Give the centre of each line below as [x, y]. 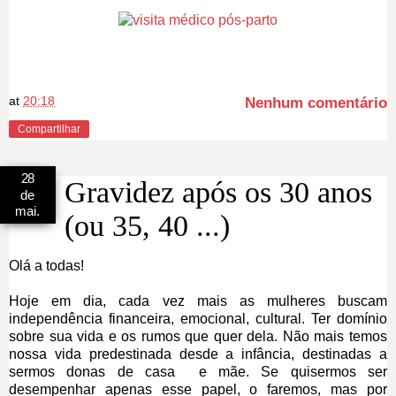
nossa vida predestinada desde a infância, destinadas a [198, 354]
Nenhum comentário [316, 103]
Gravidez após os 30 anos [218, 192]
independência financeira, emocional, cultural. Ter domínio [198, 318]
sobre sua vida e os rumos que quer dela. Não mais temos [198, 336]
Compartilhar [49, 129]
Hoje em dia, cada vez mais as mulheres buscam [198, 301]
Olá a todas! [46, 265]
